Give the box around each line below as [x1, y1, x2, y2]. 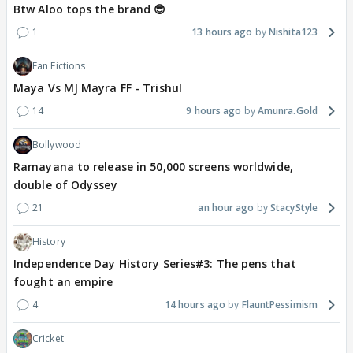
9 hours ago [186, 104, 242, 118]
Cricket [32, 332, 64, 346]
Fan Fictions [32, 59, 86, 73]
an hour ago [198, 201, 255, 215]
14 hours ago [164, 298, 226, 312]
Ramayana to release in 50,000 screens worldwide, [13, 159, 293, 175]
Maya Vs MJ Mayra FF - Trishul [13, 80, 182, 96]
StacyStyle [270, 201, 318, 215]
